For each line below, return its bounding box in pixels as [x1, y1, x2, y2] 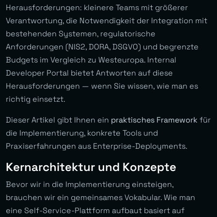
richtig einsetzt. [6, 94, 65, 105]
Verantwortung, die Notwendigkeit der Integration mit [6, 15, 207, 26]
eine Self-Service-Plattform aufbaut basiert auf [6, 205, 185, 216]
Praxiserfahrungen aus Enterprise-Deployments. [6, 141, 187, 152]
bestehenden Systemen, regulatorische [6, 29, 155, 39]
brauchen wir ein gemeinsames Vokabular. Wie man [6, 192, 195, 203]
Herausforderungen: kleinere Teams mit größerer [6, 2, 188, 13]
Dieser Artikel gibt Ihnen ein [6, 115, 111, 125]
